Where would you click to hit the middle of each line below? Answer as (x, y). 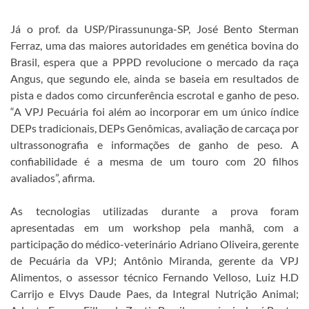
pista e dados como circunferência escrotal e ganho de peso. (154, 94)
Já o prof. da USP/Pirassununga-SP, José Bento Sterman (154, 28)
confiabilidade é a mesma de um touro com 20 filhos (154, 161)
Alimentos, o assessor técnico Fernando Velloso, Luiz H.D (154, 277)
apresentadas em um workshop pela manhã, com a (154, 227)
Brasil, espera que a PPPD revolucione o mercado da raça (154, 61)
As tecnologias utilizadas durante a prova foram (154, 210)
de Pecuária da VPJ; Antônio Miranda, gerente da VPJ (154, 260)
